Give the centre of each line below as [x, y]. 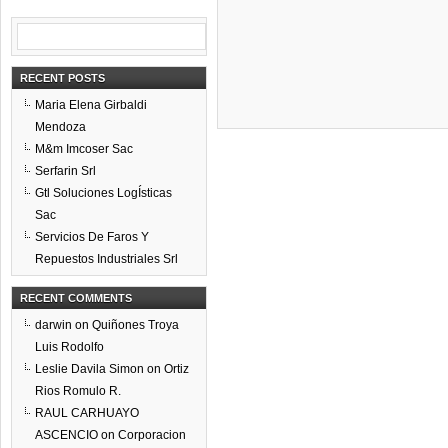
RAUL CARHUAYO [87, 413]
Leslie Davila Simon [89, 369]
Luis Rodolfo [69, 347]
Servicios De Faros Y [92, 237]
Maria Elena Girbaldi [91, 105]
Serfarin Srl [65, 171]
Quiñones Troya [135, 325]
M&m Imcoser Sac [84, 149]
